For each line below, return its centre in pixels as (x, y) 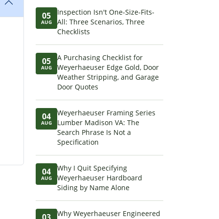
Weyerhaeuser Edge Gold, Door (108, 67)
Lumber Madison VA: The (98, 122)
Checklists (74, 32)
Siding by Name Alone (93, 187)
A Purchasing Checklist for (100, 57)
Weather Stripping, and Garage (108, 77)
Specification (78, 142)
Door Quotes (78, 87)
